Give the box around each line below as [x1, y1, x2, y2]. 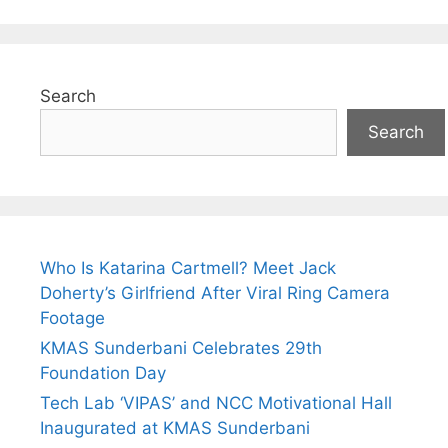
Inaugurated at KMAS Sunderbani [40, 418, 310, 439]
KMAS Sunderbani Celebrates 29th [40, 338, 322, 359]
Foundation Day [40, 363, 171, 384]
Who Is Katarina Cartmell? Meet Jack [40, 258, 336, 279]
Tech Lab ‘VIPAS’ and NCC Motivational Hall [40, 393, 392, 414]
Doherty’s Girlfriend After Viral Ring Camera [40, 283, 390, 304]
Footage [40, 308, 105, 329]
